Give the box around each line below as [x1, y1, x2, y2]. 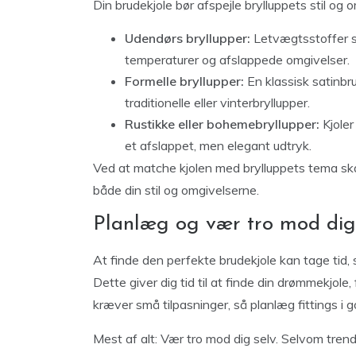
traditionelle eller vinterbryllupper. [125, 95, 310, 110]
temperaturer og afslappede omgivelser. [125, 52, 350, 68]
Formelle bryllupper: [125, 73, 244, 89]
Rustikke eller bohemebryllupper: [125, 116, 319, 132]
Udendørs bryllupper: [125, 30, 250, 46]
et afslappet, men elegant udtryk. [125, 137, 311, 153]
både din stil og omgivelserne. [93, 182, 259, 198]
